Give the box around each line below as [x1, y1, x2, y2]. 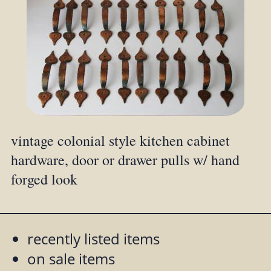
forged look [10, 169, 77, 189]
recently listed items [27, 228, 160, 249]
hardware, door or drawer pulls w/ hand [10, 149, 240, 169]
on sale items [27, 248, 115, 269]
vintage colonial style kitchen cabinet [10, 130, 230, 150]
